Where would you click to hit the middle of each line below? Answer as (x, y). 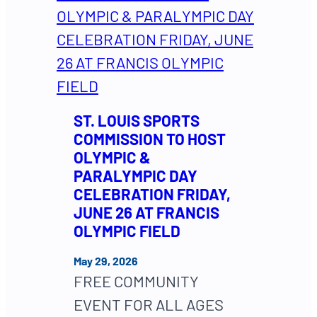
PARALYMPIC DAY (136, 175)
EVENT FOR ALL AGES (149, 304)
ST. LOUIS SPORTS (137, 120)
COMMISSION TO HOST (150, 138)
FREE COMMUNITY (136, 281)
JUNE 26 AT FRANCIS (146, 212)
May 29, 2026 (106, 260)
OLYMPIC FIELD (127, 230)
